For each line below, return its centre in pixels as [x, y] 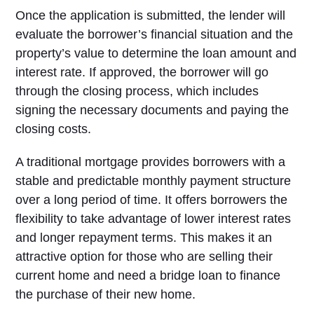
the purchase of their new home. [106, 294]
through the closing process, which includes [137, 91]
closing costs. [54, 129]
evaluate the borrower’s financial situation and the [155, 34]
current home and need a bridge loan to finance [148, 275]
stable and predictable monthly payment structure [153, 181]
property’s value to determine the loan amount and [156, 53]
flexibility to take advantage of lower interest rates [153, 219]
